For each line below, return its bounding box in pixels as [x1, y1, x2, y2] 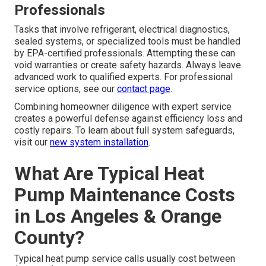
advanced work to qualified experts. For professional [14, 71, 233, 83]
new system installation [50, 137, 148, 148]
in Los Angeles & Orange [14, 205, 221, 228]
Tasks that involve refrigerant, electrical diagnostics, [14, 24, 230, 36]
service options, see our [14, 83, 117, 95]
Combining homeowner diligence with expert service [14, 101, 232, 113]
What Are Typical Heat [14, 162, 204, 185]
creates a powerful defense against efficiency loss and [14, 113, 242, 125]
